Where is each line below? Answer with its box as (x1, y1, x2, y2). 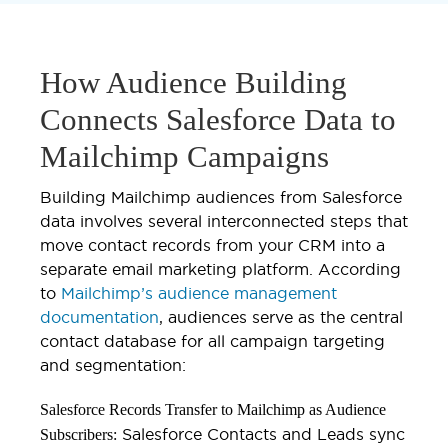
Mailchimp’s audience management (61, 283, 337, 302)
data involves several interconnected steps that (40, 211, 408, 230)
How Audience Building (40, 64, 347, 100)
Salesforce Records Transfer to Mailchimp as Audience (40, 400, 386, 418)
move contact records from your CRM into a (40, 235, 385, 254)
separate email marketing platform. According (40, 259, 401, 278)
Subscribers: (40, 425, 117, 443)
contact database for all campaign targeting (40, 331, 385, 350)
